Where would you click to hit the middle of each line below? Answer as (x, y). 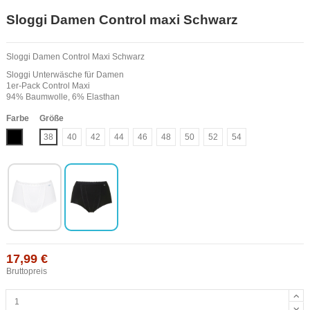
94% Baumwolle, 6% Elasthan (63, 97)
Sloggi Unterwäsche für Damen (65, 74)
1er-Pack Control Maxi (48, 85)
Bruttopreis (27, 272)
